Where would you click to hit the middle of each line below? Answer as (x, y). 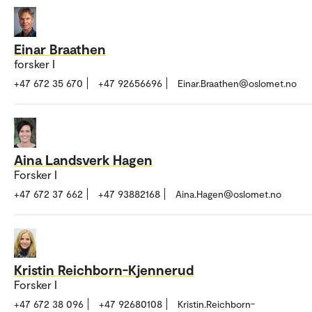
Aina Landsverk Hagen (83, 159)
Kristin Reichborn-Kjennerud (104, 270)
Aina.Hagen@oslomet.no (228, 194)
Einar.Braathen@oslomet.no (237, 83)
